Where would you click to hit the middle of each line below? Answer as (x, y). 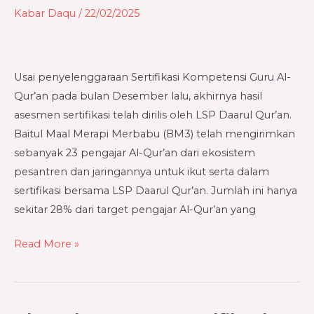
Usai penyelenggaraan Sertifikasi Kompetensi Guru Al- (152, 77)
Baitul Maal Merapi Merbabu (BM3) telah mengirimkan (155, 134)
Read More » (47, 244)
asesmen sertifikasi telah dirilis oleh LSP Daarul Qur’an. (153, 115)
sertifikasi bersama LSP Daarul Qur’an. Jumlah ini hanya (156, 190)
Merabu (33, 102)
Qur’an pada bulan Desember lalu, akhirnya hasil (138, 96)
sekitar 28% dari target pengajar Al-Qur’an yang (135, 209)
